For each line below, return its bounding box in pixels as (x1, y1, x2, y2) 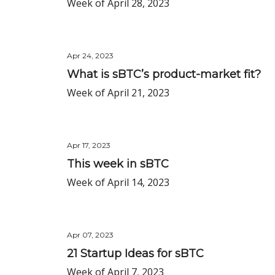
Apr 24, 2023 (67, 51, 114, 60)
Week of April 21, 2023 (67, 86, 169, 99)
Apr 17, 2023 (67, 141, 110, 150)
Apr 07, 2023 (67, 230, 114, 239)
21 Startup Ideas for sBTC (67, 247, 204, 260)
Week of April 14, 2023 (67, 176, 169, 189)
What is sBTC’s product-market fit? (67, 68, 261, 81)
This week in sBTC (67, 157, 169, 171)
